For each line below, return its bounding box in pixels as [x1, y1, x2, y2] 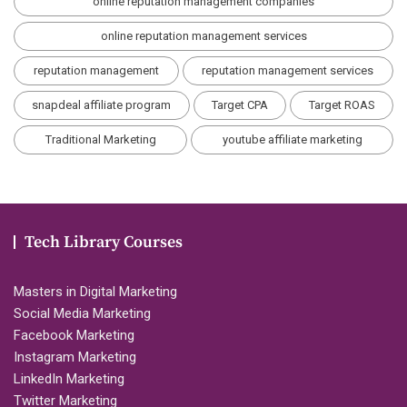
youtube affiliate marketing [222, 133, 362, 147]
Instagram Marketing [14, 349, 136, 366]
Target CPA [212, 98, 268, 113]
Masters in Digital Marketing [14, 283, 177, 301]
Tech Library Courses [25, 232, 183, 253]
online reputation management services [100, 29, 307, 44]
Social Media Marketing [14, 305, 151, 323]
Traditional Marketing [45, 133, 156, 147]
